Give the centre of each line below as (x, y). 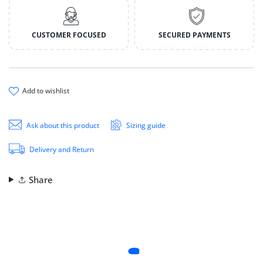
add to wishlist (48, 91)
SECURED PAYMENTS (194, 35)
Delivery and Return (61, 149)
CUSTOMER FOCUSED (69, 35)
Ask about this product (63, 125)
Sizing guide (146, 125)
